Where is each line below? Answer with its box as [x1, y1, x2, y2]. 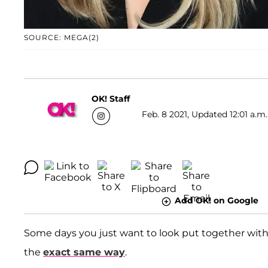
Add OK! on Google [174, 195, 258, 206]
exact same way [43, 246, 125, 258]
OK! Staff [92, 93, 130, 104]
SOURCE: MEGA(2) [24, 33, 99, 42]
